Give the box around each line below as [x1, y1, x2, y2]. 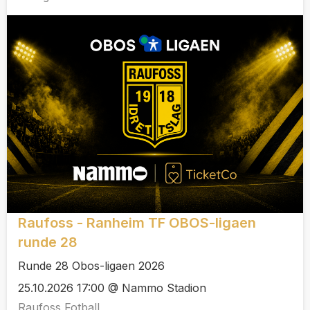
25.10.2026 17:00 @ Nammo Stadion [18, 281, 206, 295]
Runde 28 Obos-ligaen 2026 [18, 258, 165, 273]
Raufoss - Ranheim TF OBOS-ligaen [18, 214, 256, 231]
